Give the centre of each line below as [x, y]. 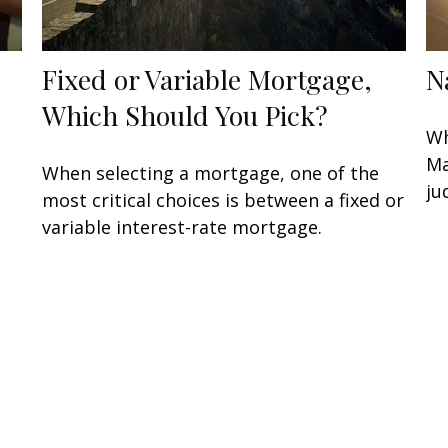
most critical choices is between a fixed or [223, 199]
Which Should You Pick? [185, 114]
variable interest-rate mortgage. [182, 226]
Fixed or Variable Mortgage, [207, 78]
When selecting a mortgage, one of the [211, 172]
